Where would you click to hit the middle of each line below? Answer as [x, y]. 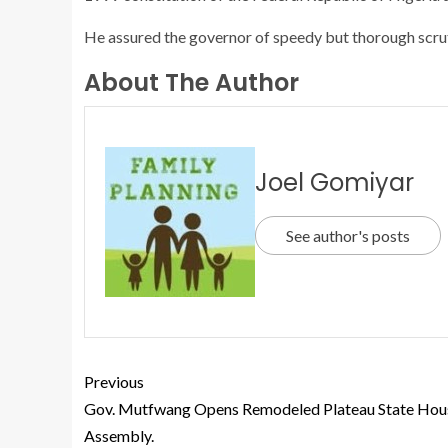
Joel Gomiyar [334, 182]
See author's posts [348, 235]
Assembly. [119, 436]
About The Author [191, 83]
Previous [114, 382]
